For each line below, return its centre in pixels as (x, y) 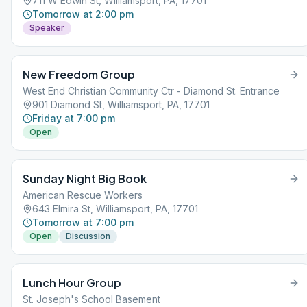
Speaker (47, 28)
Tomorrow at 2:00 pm (83, 14)
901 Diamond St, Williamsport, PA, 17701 (121, 105)
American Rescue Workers (83, 195)
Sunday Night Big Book (85, 179)
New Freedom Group (79, 74)
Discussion (88, 236)
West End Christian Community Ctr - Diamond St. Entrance (151, 91)
